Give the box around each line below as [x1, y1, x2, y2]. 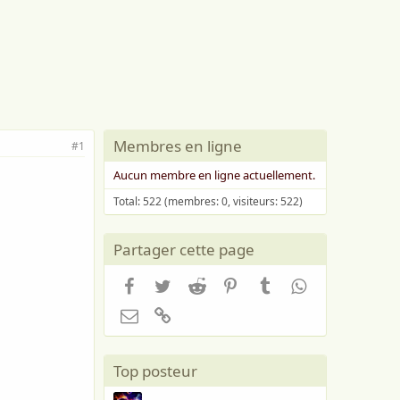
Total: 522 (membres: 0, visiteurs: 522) [113, 194, 303, 209]
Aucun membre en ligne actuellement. [113, 167, 315, 183]
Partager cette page [113, 239, 254, 260]
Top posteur [113, 361, 197, 382]
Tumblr [272, 275, 317, 293]
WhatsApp [306, 275, 371, 293]
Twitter [171, 275, 214, 293]
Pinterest [238, 275, 294, 293]
